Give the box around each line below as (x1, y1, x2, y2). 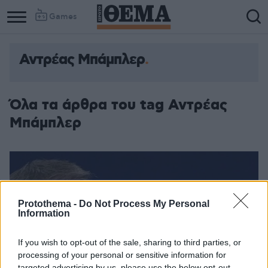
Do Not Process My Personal (79, 199, 209, 209)
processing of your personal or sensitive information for (18, 250, 226, 260)
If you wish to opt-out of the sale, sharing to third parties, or (18, 237, 241, 247)
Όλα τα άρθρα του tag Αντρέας (10, 96, 227, 115)
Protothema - (18, 199, 79, 209)
